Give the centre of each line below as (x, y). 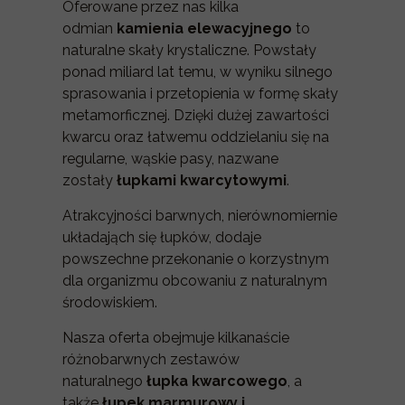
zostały (89, 180)
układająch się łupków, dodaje (162, 237)
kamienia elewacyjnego (204, 28)
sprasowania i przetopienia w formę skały (200, 94)
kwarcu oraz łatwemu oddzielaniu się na (196, 137)
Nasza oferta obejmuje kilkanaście (176, 338)
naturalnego (104, 381)
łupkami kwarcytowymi (202, 180)
